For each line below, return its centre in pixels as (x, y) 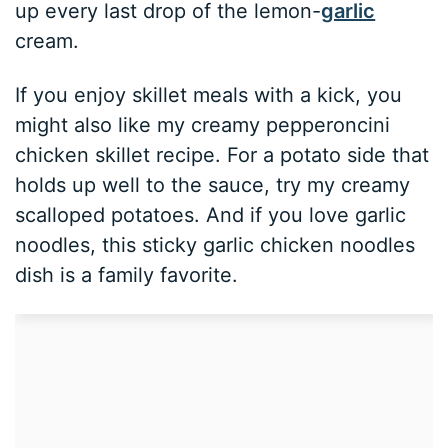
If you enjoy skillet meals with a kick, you (209, 95)
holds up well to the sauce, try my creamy (213, 185)
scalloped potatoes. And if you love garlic (211, 215)
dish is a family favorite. (127, 275)
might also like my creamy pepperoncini (203, 125)
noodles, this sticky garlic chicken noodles (215, 245)
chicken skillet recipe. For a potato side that (222, 155)
